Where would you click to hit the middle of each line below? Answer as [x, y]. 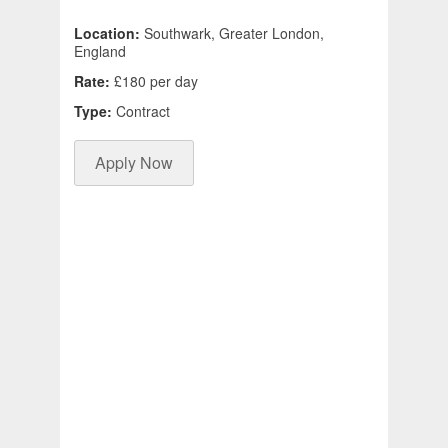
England [100, 51]
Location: [109, 33]
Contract [143, 111]
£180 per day [156, 81]
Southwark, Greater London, [234, 33]
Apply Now [134, 163]
